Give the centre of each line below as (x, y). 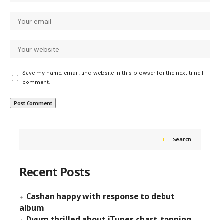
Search (182, 139)
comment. (36, 82)
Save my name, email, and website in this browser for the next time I (113, 73)
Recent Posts (55, 172)
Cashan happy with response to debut (100, 197)
